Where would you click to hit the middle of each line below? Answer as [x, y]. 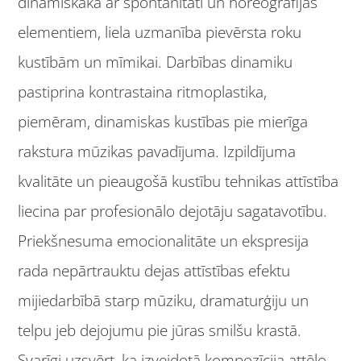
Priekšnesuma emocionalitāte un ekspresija [164, 241]
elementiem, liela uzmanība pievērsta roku [160, 33]
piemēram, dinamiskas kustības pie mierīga [163, 122]
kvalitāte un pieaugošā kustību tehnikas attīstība [178, 182]
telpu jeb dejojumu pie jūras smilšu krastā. [160, 331]
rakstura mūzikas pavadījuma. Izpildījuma [157, 152]
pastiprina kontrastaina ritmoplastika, [143, 92]
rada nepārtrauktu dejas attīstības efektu [154, 271]
